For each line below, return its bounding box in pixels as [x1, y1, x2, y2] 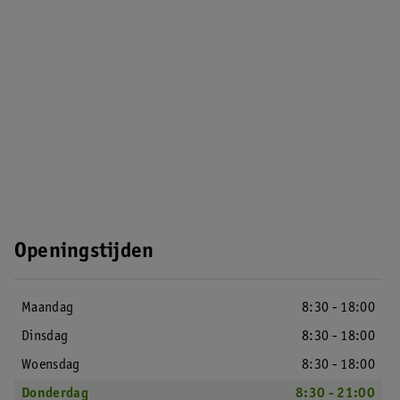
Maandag [21, 301, 74, 315]
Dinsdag [21, 329, 69, 344]
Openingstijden [14, 242, 154, 263]
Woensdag [21, 358, 80, 372]
